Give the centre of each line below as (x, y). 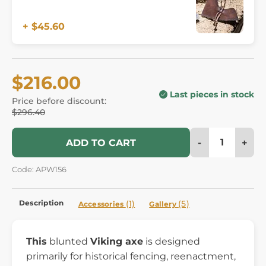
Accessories (102, 204)
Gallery (164, 204)
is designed (172, 241)
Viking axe (117, 241)
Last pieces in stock (212, 94)
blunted (69, 241)
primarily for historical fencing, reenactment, (131, 256)
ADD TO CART (101, 142)
